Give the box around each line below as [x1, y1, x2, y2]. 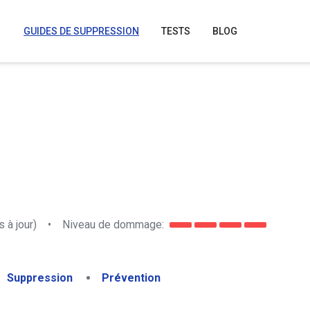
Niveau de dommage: [62, 217, 164, 231]
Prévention [102, 271, 161, 284]
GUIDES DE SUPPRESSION [24, 26, 139, 37]
